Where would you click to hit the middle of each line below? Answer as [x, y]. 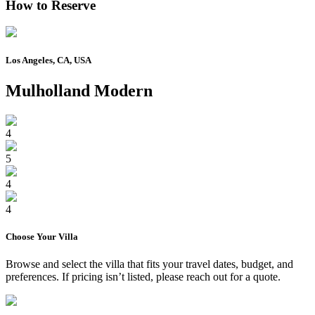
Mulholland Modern [79, 90]
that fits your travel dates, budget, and [209, 264]
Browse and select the [56, 264]
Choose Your [32, 236]
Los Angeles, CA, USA [49, 60]
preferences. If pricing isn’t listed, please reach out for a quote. [143, 276]
